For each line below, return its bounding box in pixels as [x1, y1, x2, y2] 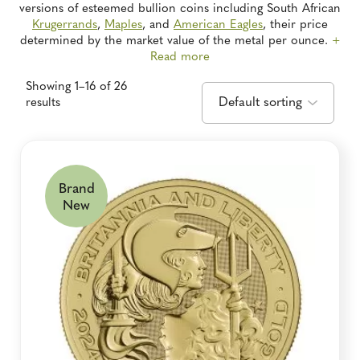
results [26, 97, 60, 109]
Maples [104, 19, 142, 31]
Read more [150, 51, 210, 63]
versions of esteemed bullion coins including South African [19, 3, 341, 15]
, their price [263, 19, 328, 31]
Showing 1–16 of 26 [26, 81, 127, 93]
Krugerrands [32, 19, 97, 31]
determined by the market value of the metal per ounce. [19, 35, 328, 47]
